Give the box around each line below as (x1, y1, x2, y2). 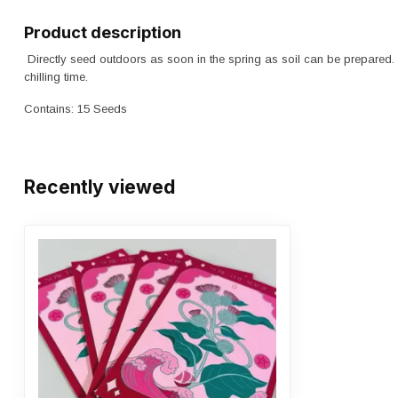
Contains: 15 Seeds (24, 101, 127, 115)
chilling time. (24, 70, 88, 84)
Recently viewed (24, 176, 175, 198)
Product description (24, 22, 181, 42)
